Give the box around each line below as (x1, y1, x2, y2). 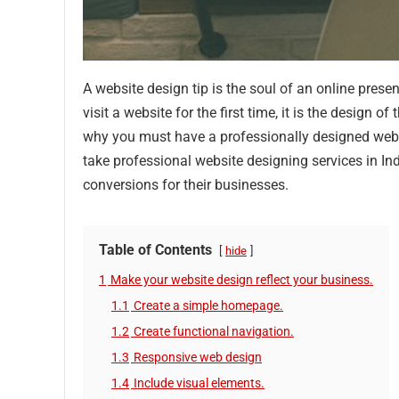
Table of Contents (99, 241, 212, 259)
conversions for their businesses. (83, 176, 289, 194)
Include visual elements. (134, 376, 265, 392)
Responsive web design (134, 350, 262, 366)
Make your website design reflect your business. (110, 273, 373, 289)
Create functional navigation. (134, 324, 294, 340)
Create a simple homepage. (134, 298, 283, 314)
